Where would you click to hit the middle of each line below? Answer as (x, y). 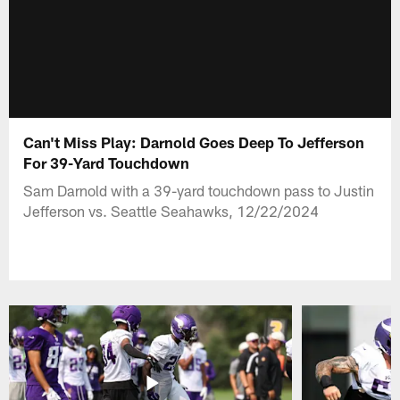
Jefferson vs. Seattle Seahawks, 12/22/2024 (171, 210)
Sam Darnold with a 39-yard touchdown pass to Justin (199, 190)
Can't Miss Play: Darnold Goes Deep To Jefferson (194, 142)
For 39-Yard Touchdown (107, 162)
